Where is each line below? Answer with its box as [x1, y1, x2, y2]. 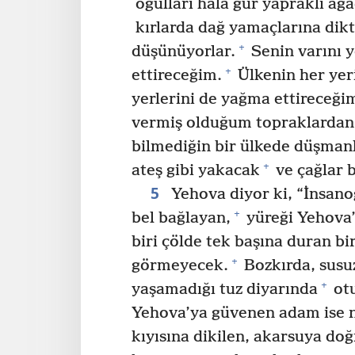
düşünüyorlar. [132, 42, 235, 61]
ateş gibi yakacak [132, 161, 260, 180]
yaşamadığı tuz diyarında [132, 280, 318, 299]
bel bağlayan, [132, 208, 231, 227]
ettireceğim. [132, 66, 222, 85]
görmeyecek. [132, 256, 228, 275]
